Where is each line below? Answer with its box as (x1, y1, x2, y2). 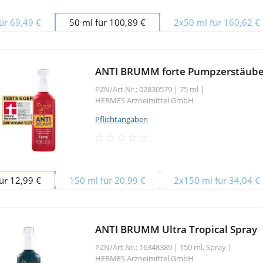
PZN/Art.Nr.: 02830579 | (95, 83, 178, 95)
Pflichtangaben (95, 113, 148, 124)
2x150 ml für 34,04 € (174, 174, 260, 186)
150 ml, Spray (180, 241, 228, 252)
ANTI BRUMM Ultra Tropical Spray (95, 222, 257, 236)
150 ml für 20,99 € (69, 174, 146, 186)
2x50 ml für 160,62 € (174, 16, 260, 28)
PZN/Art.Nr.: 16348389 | (95, 241, 178, 252)
